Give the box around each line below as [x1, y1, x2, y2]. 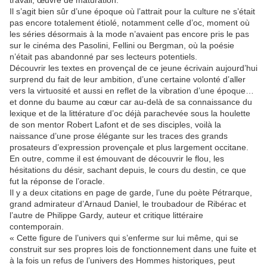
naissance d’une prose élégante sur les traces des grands [10, 131, 228, 141]
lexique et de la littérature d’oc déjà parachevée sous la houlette [10, 108, 250, 119]
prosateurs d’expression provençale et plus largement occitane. [10, 142, 249, 153]
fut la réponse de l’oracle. [10, 176, 105, 187]
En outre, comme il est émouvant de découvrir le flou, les [10, 154, 224, 164]
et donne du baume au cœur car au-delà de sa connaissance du [10, 97, 252, 107]
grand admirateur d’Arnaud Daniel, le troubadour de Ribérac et [10, 199, 246, 209]
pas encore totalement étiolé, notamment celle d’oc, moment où [10, 18, 250, 28]
